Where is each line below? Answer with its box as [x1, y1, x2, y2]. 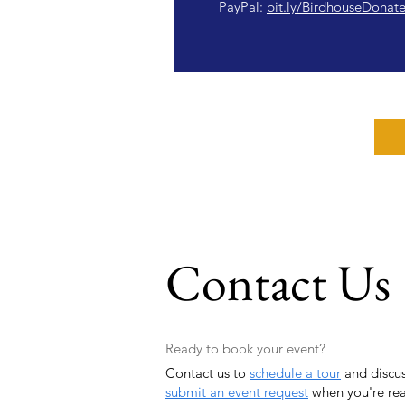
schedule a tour [250, 364, 341, 382]
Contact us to [165, 364, 250, 382]
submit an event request [165, 383, 308, 401]
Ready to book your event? [165, 340, 325, 358]
